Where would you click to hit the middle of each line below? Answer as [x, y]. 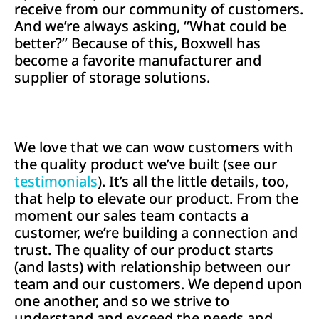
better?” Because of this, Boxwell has [137, 43]
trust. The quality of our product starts [144, 250]
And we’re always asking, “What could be [150, 26]
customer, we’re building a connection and [156, 233]
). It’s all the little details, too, [193, 182]
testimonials [56, 182]
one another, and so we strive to [122, 301]
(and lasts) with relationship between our [152, 267]
